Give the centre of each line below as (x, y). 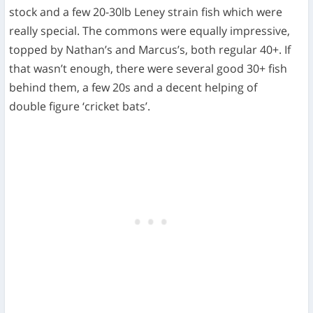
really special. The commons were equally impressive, (150, 30)
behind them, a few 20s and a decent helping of (133, 87)
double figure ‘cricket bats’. (80, 106)
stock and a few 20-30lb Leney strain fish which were (146, 12)
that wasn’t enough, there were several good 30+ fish (148, 68)
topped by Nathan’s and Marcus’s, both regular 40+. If (150, 49)
